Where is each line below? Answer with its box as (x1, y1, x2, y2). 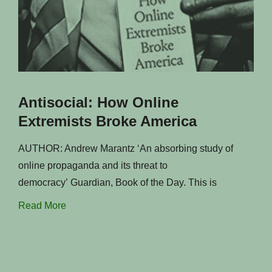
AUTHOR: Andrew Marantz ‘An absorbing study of (18, 143, 233, 154)
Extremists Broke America (18, 113, 197, 129)
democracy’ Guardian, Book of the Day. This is (18, 177, 217, 188)
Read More (18, 200, 66, 211)
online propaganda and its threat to (18, 160, 168, 171)
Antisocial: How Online (18, 94, 178, 110)
